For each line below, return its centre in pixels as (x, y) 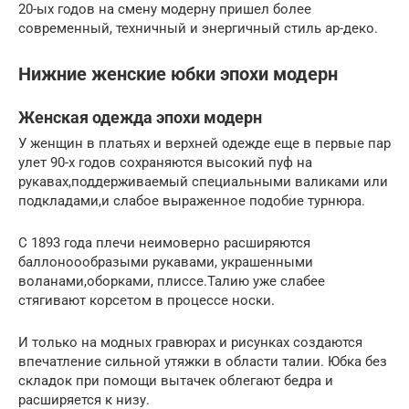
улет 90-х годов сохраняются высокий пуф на (165, 163)
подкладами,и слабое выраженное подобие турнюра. (192, 201)
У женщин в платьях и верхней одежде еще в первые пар (204, 143)
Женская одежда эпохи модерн (140, 117)
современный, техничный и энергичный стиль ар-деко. (198, 28)
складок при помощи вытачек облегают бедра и (176, 381)
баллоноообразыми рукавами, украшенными (166, 262)
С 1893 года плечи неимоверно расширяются (164, 243)
